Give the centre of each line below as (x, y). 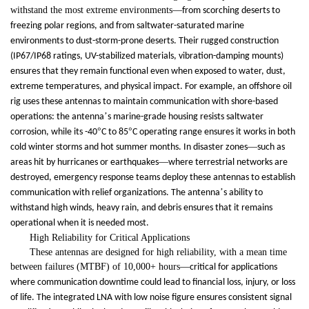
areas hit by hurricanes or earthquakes (84, 163)
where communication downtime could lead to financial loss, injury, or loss (153, 283)
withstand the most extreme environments (91, 10)
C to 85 (115, 132)
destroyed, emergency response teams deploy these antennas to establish (153, 178)
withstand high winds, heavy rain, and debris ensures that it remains (141, 208)
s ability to (243, 193)
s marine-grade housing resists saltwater (186, 117)
